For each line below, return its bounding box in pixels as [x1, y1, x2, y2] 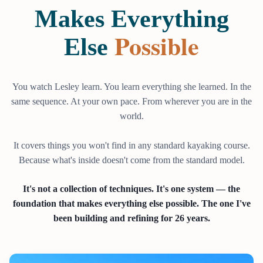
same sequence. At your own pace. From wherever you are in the [11, 96, 252, 107]
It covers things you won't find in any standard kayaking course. [13, 140, 250, 151]
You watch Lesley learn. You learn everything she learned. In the [12, 82, 251, 92]
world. [119, 111, 144, 122]
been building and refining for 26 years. [53, 213, 210, 224]
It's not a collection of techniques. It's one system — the [23, 184, 240, 194]
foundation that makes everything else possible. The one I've [12, 198, 251, 209]
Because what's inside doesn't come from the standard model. [18, 155, 245, 166]
